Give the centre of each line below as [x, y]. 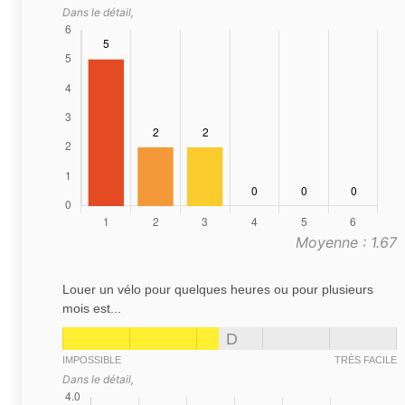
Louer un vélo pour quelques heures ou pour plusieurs [218, 290]
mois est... [92, 309]
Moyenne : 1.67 [346, 243]
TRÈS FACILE [366, 360]
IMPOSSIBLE [92, 360]
